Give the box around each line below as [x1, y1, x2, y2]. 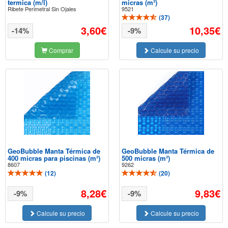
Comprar [47, 46, 73, 54]
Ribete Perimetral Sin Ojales [8, 5, 76, 13]
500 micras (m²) [122, 153, 170, 163]
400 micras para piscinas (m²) [8, 153, 100, 163]
